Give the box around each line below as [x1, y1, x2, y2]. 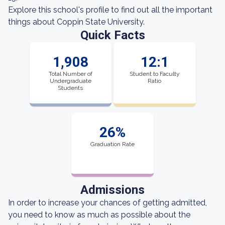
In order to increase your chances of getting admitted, [8, 198, 207, 207]
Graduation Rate [90, 141, 135, 148]
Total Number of [48, 70, 92, 77]
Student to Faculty [129, 70, 180, 77]
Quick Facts [80, 28, 145, 42]
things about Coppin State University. [8, 17, 145, 27]
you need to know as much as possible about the [8, 210, 190, 219]
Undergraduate [49, 77, 91, 84]
